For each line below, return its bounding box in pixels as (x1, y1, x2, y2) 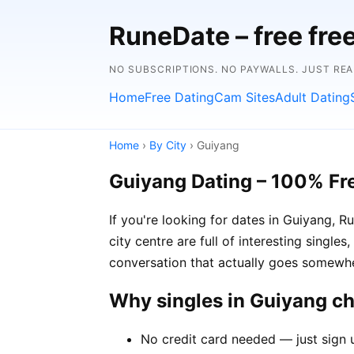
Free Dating (145, 89, 214, 105)
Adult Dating (275, 89, 350, 105)
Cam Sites (214, 89, 275, 105)
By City (149, 138, 186, 152)
